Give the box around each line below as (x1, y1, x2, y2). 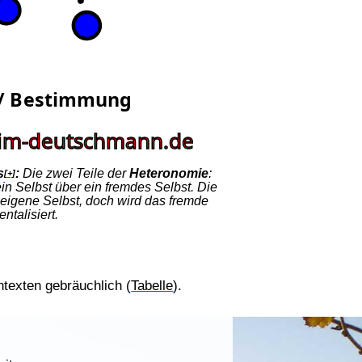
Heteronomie (128, 166, 208, 180)
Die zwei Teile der (19, 166, 129, 180)
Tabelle (131, 276, 174, 293)
